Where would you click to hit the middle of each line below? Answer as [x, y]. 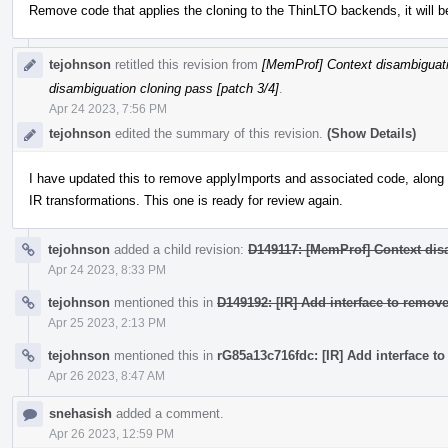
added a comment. [168, 413]
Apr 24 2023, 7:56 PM [108, 108]
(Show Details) [371, 133]
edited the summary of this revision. [219, 133]
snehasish [80, 413]
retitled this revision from [186, 64]
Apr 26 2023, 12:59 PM [111, 433]
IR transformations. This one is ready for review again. [186, 200]
